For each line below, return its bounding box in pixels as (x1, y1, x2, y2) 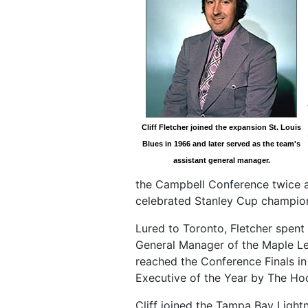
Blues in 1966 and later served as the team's (142, 140, 300, 148)
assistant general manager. (173, 156, 270, 164)
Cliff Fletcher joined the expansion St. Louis (142, 123, 301, 131)
